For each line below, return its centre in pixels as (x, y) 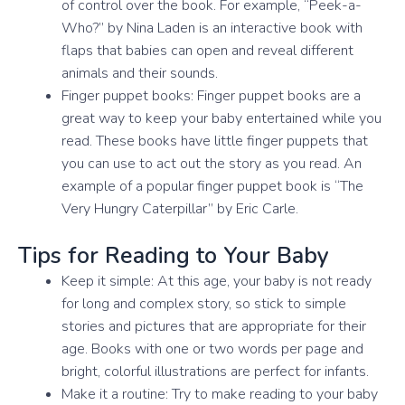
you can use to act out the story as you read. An (212, 163)
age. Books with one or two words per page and (212, 348)
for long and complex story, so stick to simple (204, 303)
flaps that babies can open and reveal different (207, 50)
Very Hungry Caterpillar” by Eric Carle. (180, 208)
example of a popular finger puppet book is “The (212, 186)
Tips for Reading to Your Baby (174, 255)
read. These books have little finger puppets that (215, 141)
